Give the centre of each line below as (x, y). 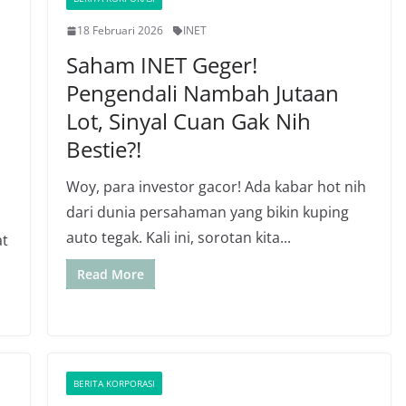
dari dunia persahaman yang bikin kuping (207, 212)
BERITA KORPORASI (114, 383)
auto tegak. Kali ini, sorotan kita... (178, 237)
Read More (110, 274)
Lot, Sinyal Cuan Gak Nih (188, 121)
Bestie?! (103, 149)
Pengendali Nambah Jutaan (202, 93)
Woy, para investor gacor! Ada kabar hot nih (216, 187)
